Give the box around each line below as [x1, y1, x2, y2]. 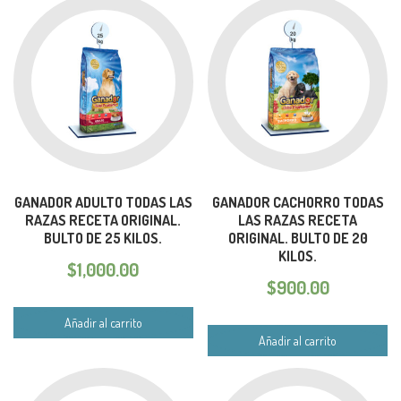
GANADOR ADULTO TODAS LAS [13, 192, 192, 211]
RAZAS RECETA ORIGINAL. [25, 210, 182, 229]
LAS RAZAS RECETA [238, 210, 358, 229]
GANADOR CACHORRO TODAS [211, 192, 384, 211]
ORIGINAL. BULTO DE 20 [227, 228, 368, 247]
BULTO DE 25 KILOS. [44, 228, 163, 247]
